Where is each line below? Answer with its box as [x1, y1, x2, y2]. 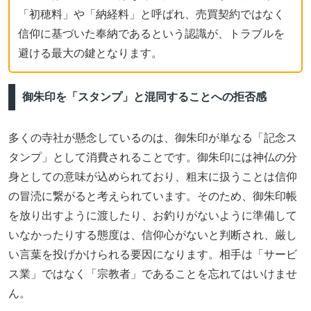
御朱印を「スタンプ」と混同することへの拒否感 [22, 91, 267, 103]
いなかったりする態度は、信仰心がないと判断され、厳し [8, 228, 297, 241]
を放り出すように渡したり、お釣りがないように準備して [8, 209, 297, 221]
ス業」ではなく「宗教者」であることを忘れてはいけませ [8, 267, 297, 280]
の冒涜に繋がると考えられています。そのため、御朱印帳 [8, 190, 297, 202]
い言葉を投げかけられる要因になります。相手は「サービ [8, 248, 297, 260]
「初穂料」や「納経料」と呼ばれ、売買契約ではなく [18, 8, 285, 20]
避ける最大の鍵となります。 [18, 47, 162, 59]
